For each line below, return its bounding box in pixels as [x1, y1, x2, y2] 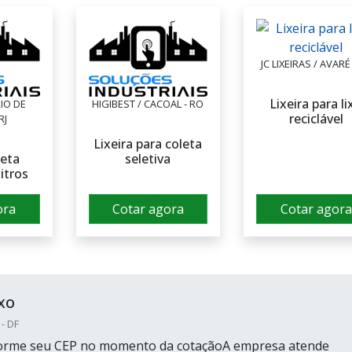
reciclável [288, 110, 343, 127]
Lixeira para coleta [93, 134, 203, 152]
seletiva [125, 149, 171, 167]
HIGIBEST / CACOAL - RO [92, 96, 204, 111]
